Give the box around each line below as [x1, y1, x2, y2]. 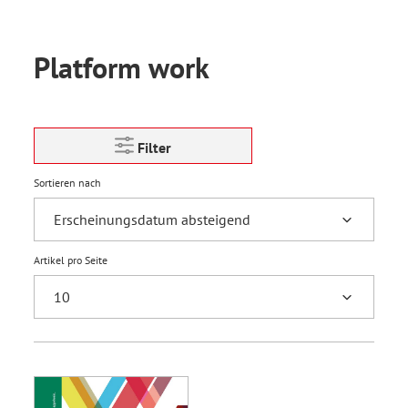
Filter [138, 138, 171, 157]
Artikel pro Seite [34, 253, 107, 267]
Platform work [34, 48, 209, 87]
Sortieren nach [34, 176, 101, 189]
